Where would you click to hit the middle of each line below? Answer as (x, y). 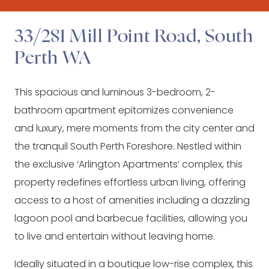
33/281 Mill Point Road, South (134, 37)
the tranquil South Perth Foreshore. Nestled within (128, 146)
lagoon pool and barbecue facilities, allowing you (131, 218)
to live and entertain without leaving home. (115, 236)
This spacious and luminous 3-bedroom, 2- (115, 92)
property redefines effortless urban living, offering (130, 182)
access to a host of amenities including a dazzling (132, 200)
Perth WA (53, 58)
